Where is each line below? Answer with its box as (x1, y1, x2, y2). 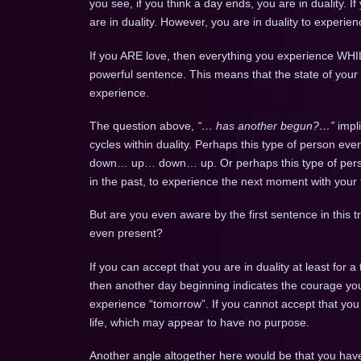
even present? (89, 226, 163, 240)
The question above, (89, 118, 197, 132)
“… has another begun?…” (197, 118, 334, 132)
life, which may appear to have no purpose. (89, 315, 309, 329)
